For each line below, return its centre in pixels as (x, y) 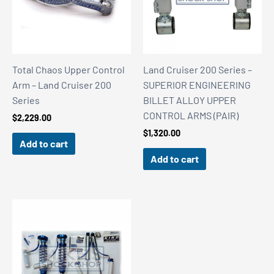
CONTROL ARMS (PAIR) (191, 115)
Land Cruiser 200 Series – (198, 69)
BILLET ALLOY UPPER (190, 100)
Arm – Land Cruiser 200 (62, 84)
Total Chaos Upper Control (68, 69)
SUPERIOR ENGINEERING (197, 84)
